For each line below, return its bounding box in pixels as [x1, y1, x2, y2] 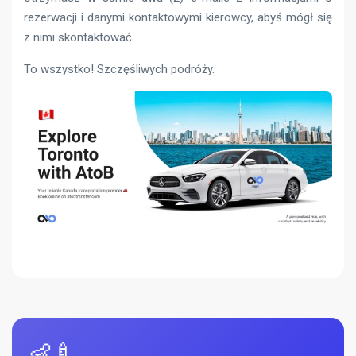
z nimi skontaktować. [24, 29, 134, 44]
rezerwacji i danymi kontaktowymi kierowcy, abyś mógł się [24, 10, 332, 25]
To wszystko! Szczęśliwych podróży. [24, 61, 215, 76]
